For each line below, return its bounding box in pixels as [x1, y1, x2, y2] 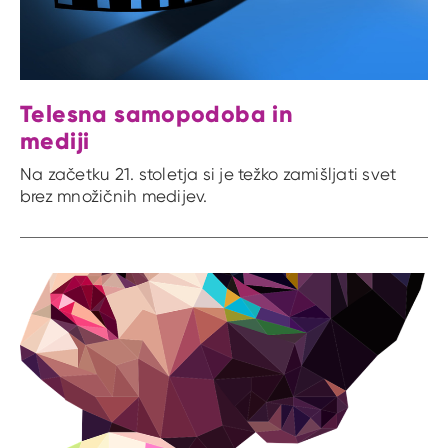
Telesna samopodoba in [20, 98, 294, 128]
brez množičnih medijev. [20, 185, 208, 206]
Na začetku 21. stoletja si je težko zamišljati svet [20, 163, 397, 184]
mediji [20, 125, 90, 155]
